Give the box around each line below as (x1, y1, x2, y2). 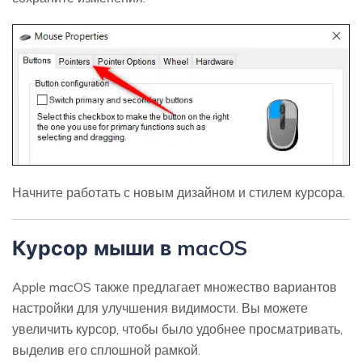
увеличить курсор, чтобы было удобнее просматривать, (12, 320, 343, 337)
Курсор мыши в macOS (12, 234, 247, 260)
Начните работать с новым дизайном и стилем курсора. (12, 183, 345, 200)
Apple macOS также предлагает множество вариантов (12, 278, 337, 295)
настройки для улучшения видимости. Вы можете (12, 299, 308, 316)
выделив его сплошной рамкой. (12, 341, 200, 358)
